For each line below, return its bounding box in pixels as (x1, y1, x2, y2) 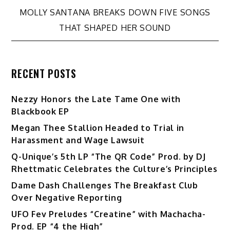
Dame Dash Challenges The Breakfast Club (11, 180, 198, 190)
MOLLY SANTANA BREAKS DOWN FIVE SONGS (19, 7, 211, 17)
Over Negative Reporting (11, 192, 122, 203)
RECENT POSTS (11, 65, 76, 81)
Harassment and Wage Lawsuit (11, 135, 145, 145)
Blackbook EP (11, 106, 69, 117)
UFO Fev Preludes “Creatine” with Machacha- (11, 208, 206, 219)
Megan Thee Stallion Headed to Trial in (11, 122, 185, 133)
